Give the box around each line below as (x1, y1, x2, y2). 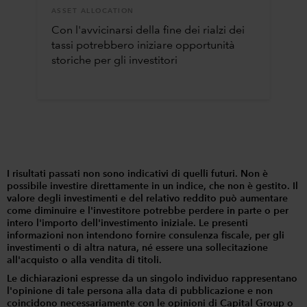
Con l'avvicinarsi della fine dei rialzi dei (51, 25, 245, 37)
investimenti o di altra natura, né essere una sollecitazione (7, 243, 268, 254)
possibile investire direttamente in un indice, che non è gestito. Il (7, 182, 298, 192)
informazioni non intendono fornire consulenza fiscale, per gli (7, 231, 284, 241)
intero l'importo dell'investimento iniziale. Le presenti (7, 219, 248, 229)
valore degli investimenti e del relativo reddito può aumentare (7, 194, 288, 204)
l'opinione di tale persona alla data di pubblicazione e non (7, 286, 273, 297)
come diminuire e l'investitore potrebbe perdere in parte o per (7, 206, 288, 217)
